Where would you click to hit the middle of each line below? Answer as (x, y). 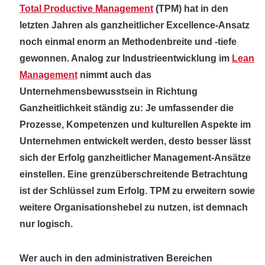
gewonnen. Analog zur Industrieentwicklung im (126, 58)
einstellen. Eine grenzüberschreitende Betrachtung (134, 174)
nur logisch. (46, 224)
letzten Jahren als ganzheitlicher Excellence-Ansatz (135, 25)
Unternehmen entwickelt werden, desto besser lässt (135, 141)
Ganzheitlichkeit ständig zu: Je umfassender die (127, 108)
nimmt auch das (114, 75)
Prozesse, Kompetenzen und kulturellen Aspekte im (135, 125)
